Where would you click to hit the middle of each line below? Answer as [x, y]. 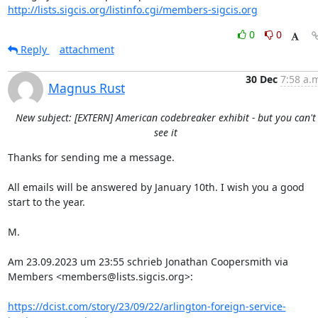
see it [165, 132]
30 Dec [261, 79]
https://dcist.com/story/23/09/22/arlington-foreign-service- [147, 306]
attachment [87, 49]
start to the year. [46, 202]
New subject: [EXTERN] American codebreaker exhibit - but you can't [165, 117]
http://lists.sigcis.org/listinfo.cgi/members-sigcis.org [132, 10]
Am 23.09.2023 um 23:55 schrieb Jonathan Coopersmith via [148, 262]
